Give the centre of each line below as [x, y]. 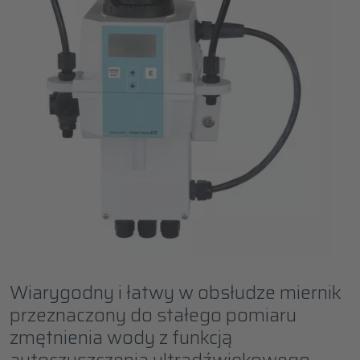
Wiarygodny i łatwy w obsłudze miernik [176, 292]
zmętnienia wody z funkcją [121, 337]
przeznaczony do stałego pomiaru [153, 315]
